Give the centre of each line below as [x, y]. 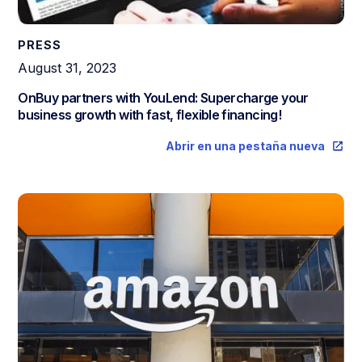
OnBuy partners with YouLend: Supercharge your [163, 97]
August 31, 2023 [67, 67]
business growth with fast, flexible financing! [149, 114]
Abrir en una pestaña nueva [245, 145]
